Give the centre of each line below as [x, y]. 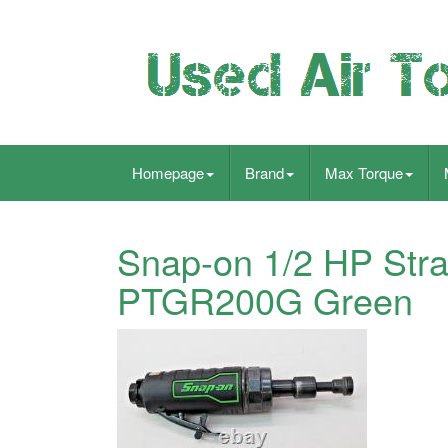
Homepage [168, 172]
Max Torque [364, 172]
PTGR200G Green [265, 299]
